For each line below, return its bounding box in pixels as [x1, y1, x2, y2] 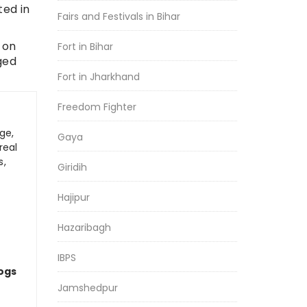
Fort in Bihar [57, 40, 113, 53]
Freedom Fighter [57, 100, 136, 114]
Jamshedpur [57, 281, 118, 295]
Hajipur [57, 191, 90, 204]
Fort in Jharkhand [57, 70, 140, 84]
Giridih [57, 160, 87, 174]
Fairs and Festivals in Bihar [57, 10, 180, 23]
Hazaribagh [57, 221, 111, 234]
